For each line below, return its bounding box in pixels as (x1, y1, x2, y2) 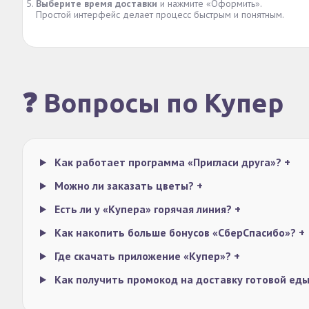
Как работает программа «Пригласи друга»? (51, 155, 284, 169)
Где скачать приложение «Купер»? (51, 249, 234, 263)
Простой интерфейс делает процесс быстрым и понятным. (36, 8, 284, 21)
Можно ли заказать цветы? (51, 179, 197, 192)
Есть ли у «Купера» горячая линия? (51, 202, 235, 216)
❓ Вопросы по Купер (22, 88, 284, 117)
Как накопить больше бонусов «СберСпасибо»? (51, 226, 299, 239)
